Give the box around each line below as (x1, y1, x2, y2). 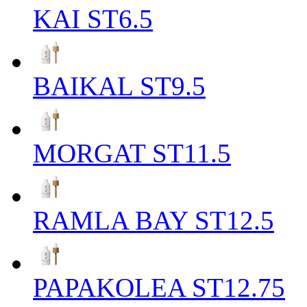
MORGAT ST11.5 (33, 138, 231, 168)
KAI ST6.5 (33, 3, 153, 34)
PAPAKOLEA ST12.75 (33, 272, 285, 302)
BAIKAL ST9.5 (33, 71, 206, 101)
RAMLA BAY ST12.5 (33, 205, 274, 235)
